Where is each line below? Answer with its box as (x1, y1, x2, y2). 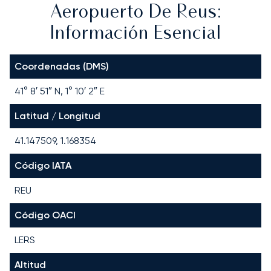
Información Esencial (50, 25, 221, 43)
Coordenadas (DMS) (15, 60, 109, 72)
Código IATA (15, 159, 71, 171)
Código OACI (15, 209, 76, 221)
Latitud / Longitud (15, 109, 100, 122)
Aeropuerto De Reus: (50, 4, 221, 22)
